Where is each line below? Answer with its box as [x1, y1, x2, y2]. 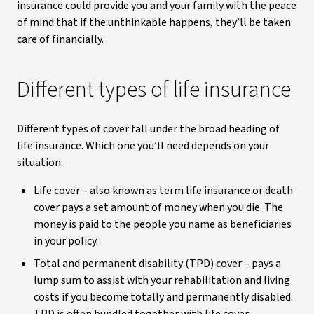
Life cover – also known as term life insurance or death [34, 183, 293, 198]
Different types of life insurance [17, 74, 291, 106]
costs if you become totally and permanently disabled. [34, 289, 293, 305]
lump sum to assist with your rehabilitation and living [34, 273, 290, 288]
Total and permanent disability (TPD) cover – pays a [34, 256, 281, 271]
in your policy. [34, 233, 98, 249]
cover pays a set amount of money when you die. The [34, 200, 283, 215]
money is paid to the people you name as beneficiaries [34, 217, 292, 232]
